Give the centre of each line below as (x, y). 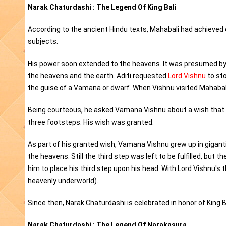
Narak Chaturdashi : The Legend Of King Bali (102, 7)
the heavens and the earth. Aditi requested (98, 76)
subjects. (43, 42)
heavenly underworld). (63, 181)
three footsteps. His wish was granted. (91, 122)
